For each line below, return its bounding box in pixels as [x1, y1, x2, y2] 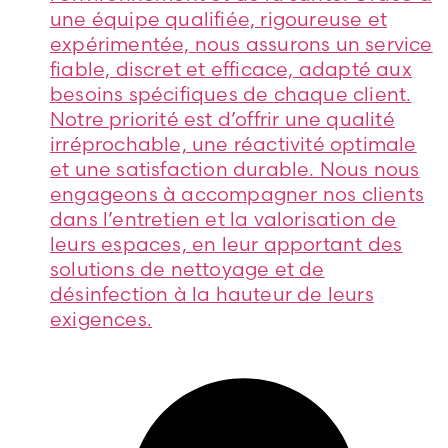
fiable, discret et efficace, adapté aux [50, 56, 412, 81]
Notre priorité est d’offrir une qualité [50, 106, 395, 131]
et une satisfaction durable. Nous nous [50, 156, 420, 181]
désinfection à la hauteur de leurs [50, 281, 374, 306]
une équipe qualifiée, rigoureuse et [50, 6, 388, 31]
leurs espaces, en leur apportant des [50, 231, 403, 256]
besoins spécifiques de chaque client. [50, 81, 412, 106]
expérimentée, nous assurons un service [50, 31, 433, 56]
